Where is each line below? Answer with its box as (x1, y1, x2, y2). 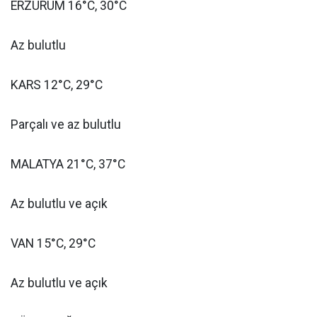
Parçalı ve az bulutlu (11, 117, 121, 132)
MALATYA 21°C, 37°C (11, 157, 125, 171)
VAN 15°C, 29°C (11, 236, 96, 250)
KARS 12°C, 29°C (11, 78, 103, 92)
